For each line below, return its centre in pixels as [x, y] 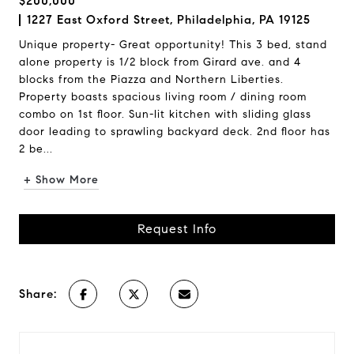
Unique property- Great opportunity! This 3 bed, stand [173, 45]
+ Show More [61, 180]
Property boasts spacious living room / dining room [163, 97]
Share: [38, 294]
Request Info [177, 229]
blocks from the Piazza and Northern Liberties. [151, 79]
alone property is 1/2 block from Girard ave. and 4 [160, 62]
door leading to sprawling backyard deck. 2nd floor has [175, 132]
